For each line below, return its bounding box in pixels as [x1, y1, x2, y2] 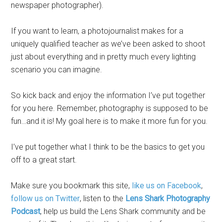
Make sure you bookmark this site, [11, 180, 132, 190]
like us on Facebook [132, 180, 202, 190]
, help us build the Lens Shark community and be [40, 206, 206, 216]
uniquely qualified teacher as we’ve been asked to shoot [11, 39, 206, 49]
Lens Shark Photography [125, 193, 211, 203]
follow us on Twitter [11, 193, 80, 203]
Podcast [11, 206, 41, 216]
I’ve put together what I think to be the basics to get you [11, 142, 205, 152]
